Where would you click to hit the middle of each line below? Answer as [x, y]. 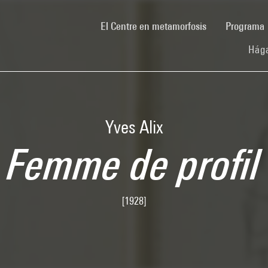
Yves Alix [134, 127]
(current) [223, 25]
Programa [246, 26]
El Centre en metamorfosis [153, 26]
